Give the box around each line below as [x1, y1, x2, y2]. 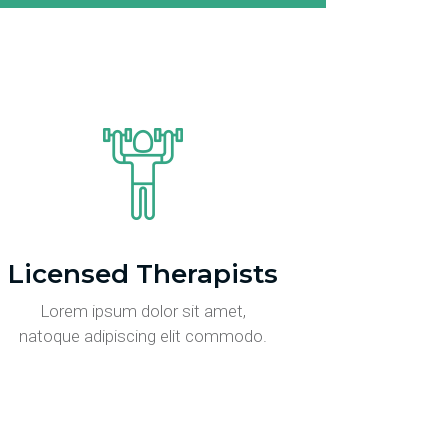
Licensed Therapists [7, 258, 278, 290]
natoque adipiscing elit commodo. [18, 326, 267, 346]
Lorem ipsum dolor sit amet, [39, 301, 246, 321]
